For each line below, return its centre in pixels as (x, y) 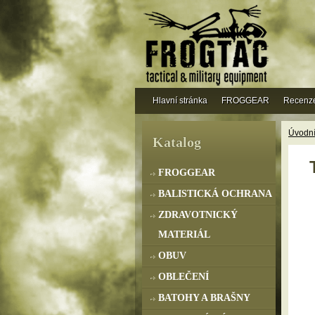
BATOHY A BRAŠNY (204, 298)
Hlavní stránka (180, 101)
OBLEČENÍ (184, 277)
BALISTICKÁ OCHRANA (215, 194)
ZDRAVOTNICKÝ (198, 215)
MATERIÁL (184, 234)
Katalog (177, 142)
